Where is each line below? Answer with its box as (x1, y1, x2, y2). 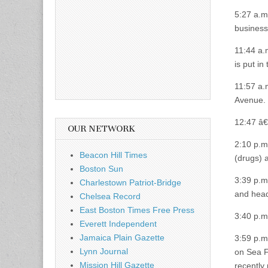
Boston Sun (80, 163, 123, 173)
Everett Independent (80, 218, 157, 229)
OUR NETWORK (68, 123, 135, 134)
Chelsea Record (80, 191, 141, 201)
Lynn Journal (80, 246, 128, 256)
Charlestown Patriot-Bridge (80, 177, 181, 187)
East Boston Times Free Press (80, 205, 194, 215)
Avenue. (234, 95, 266, 105)
